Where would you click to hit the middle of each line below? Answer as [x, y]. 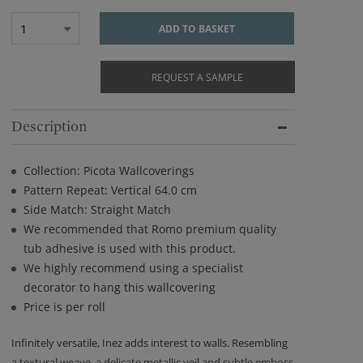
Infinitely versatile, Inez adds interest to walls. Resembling [149, 343]
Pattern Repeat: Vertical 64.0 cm [110, 190]
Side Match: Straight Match [97, 209]
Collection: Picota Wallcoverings [109, 171]
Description [49, 127]
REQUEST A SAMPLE [197, 77]
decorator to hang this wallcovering [120, 287]
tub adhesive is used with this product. [130, 248]
